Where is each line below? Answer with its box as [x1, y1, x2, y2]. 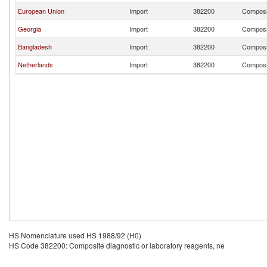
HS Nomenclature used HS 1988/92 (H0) [9, 230, 141, 240]
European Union [18, 6, 64, 15]
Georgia [18, 24, 41, 33]
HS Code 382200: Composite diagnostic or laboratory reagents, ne [9, 240, 225, 250]
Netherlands [18, 60, 53, 69]
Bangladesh [18, 42, 52, 51]
